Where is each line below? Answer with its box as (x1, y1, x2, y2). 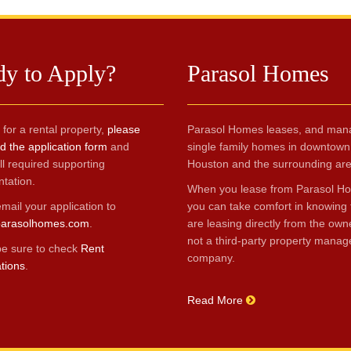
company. (187, 251, 235, 264)
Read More (187, 294, 246, 306)
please (107, 123, 140, 136)
